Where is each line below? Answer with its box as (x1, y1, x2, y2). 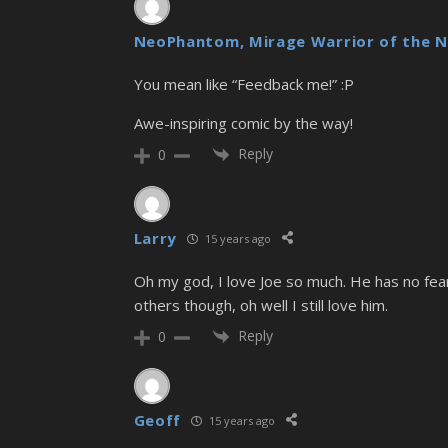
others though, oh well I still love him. (133, 295, 388, 316)
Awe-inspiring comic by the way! (133, 112, 353, 133)
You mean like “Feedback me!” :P (133, 73, 354, 94)
